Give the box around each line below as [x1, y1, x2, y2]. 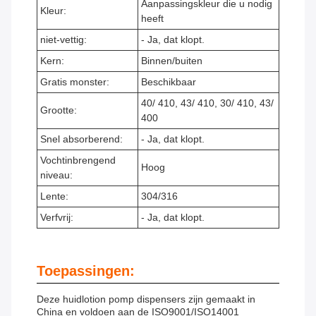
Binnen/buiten [141, 55, 202, 67]
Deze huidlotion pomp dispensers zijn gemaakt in [37, 293, 255, 305]
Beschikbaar [141, 76, 196, 88]
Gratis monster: [40, 76, 109, 88]
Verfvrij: [40, 212, 73, 224]
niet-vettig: [40, 34, 87, 46]
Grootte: [40, 104, 77, 116]
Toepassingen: [37, 263, 135, 279]
